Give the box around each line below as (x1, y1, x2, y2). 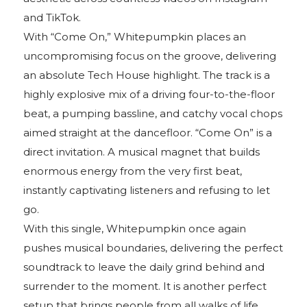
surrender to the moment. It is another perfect (23, 280, 267, 293)
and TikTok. (23, 11, 82, 25)
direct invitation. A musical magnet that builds (23, 145, 260, 159)
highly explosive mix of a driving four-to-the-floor (23, 88, 275, 101)
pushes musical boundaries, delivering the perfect (23, 241, 284, 255)
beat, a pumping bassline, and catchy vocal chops (23, 107, 283, 121)
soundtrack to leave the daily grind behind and (23, 260, 265, 274)
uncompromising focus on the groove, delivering (23, 49, 277, 63)
